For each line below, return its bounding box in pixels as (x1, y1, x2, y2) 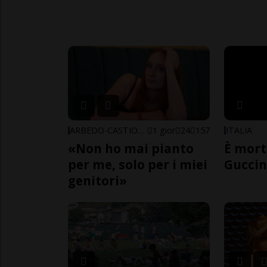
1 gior (153, 125, 176, 136)
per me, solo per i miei (68, 156, 207, 173)
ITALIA (226, 125, 253, 136)
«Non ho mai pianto (68, 140, 194, 157)
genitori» (68, 172, 127, 190)
